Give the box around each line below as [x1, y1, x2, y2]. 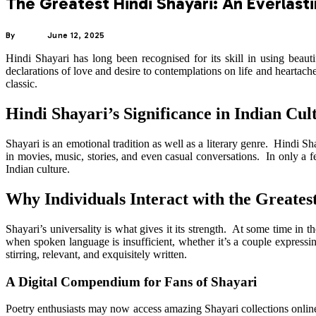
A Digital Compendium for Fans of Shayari [6, 274, 257, 289]
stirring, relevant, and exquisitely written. [6, 248, 187, 260]
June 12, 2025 [47, 30, 105, 41]
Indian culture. [6, 163, 70, 176]
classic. [6, 78, 37, 90]
